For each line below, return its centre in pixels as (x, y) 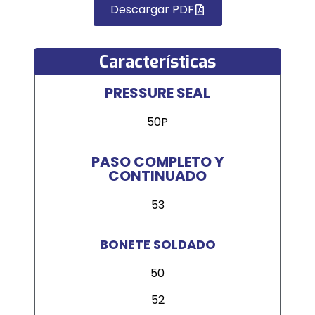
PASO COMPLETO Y (157, 162)
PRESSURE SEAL (157, 93)
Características (157, 62)
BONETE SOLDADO (157, 244)
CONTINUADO (157, 176)
